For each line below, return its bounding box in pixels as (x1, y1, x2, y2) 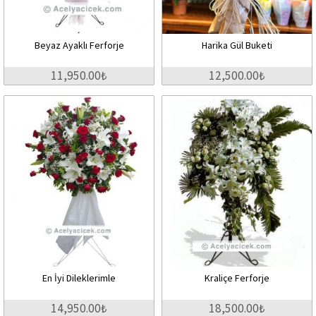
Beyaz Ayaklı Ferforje (34, 38, 124, 51)
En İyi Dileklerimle (42, 271, 116, 284)
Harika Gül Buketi (202, 38, 272, 51)
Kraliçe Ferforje (205, 271, 269, 284)
